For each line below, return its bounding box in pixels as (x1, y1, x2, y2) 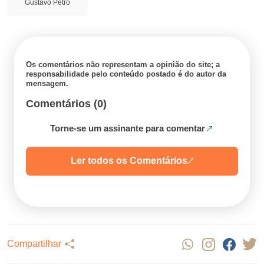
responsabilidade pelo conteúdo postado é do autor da (26, 69, 226, 78)
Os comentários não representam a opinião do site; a (26, 60, 220, 69)
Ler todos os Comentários (71, 156, 187, 166)
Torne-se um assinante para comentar (50, 123, 205, 133)
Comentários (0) (26, 97, 107, 110)
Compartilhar (7, 239, 61, 249)
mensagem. (26, 78, 68, 88)
